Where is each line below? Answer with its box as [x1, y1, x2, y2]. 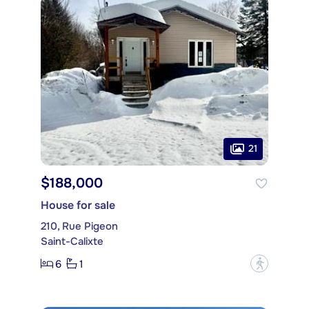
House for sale [41, 198, 115, 213]
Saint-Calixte [41, 235, 103, 249]
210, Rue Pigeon [41, 219, 118, 234]
